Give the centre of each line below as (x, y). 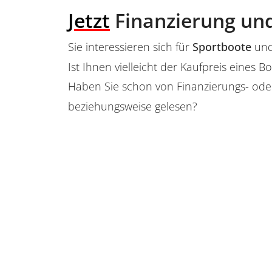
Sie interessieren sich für (130, 47)
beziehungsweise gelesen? (133, 106)
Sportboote (222, 47)
